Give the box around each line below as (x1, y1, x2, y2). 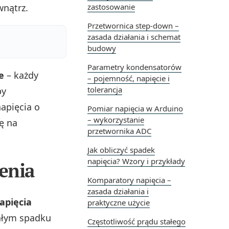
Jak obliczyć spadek (87, 145, 155, 155)
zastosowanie (87, 2, 135, 12)
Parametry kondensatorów (87, 62, 181, 73)
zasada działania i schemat (87, 32, 180, 42)
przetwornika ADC (87, 126, 151, 136)
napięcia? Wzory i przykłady (87, 156, 185, 167)
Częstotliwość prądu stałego (87, 216, 186, 227)
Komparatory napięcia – (87, 175, 171, 186)
